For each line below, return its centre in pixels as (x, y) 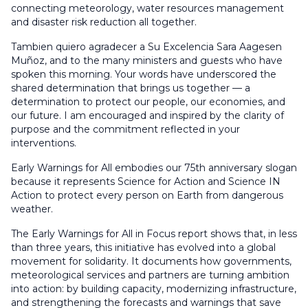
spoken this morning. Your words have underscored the (144, 74)
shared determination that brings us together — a (131, 88)
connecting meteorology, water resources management (147, 8)
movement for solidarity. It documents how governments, (151, 261)
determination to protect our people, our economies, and (148, 102)
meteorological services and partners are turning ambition (150, 275)
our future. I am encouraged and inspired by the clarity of (147, 115)
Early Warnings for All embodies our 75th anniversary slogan (154, 168)
